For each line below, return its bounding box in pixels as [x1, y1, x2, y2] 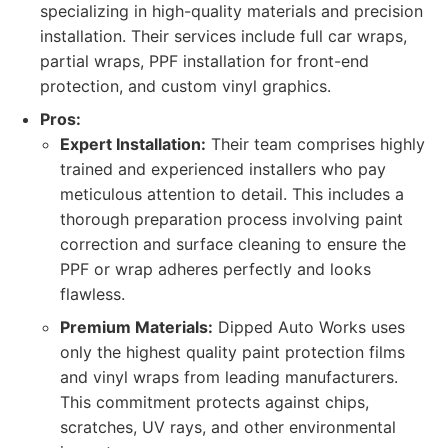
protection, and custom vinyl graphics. [40, 76, 331, 96]
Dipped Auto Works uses [213, 317, 405, 337]
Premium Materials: [60, 317, 213, 337]
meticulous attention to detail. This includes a [60, 184, 404, 204]
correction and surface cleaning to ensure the [60, 234, 406, 254]
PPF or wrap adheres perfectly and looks [60, 259, 371, 279]
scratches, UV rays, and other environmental [60, 417, 396, 437]
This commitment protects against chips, [60, 392, 369, 412]
